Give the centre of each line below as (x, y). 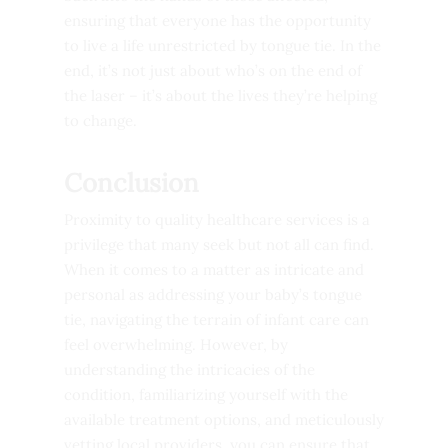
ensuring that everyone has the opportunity (217, 21)
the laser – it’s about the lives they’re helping (220, 96)
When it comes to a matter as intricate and (214, 269)
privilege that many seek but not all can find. (219, 244)
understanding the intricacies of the (189, 369)
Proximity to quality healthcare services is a (217, 219)
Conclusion (131, 182)
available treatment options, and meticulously (224, 419)
